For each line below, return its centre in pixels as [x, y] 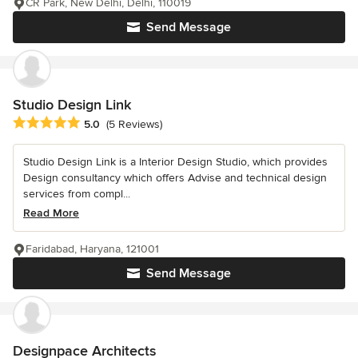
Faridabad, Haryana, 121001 [92, 249]
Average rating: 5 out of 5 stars [97, 123]
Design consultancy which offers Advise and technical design [175, 177]
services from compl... [77, 193]
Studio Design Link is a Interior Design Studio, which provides [175, 161]
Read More [51, 213]
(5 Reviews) [134, 125]
